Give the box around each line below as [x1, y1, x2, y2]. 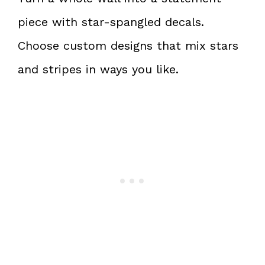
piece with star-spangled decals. [18, 15, 204, 30]
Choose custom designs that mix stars [18, 38, 238, 53]
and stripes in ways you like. [18, 62, 179, 77]
